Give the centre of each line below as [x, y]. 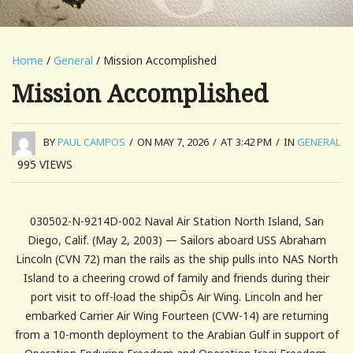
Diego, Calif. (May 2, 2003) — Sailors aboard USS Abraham [176, 240]
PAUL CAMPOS [91, 142]
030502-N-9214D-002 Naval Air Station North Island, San [176, 221]
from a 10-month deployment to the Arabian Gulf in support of [176, 334]
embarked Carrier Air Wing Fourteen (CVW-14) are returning [176, 315]
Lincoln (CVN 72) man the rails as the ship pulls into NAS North [176, 258]
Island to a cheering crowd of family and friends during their [176, 277]
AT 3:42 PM [246, 142]
